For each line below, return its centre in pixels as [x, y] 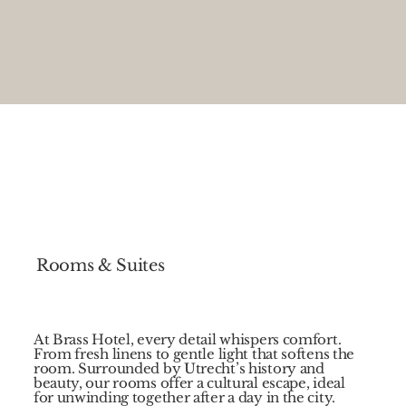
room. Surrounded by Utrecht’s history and [179, 368]
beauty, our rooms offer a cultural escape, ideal [189, 383]
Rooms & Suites [101, 265]
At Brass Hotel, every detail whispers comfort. [187, 339]
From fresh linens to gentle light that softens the [194, 354]
